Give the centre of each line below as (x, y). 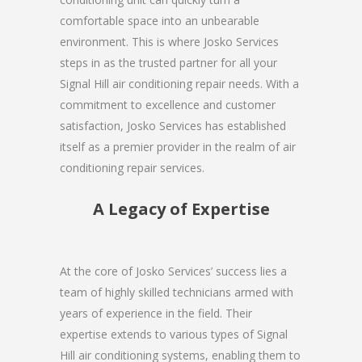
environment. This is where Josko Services (169, 41)
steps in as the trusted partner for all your (168, 62)
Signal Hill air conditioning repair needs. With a (179, 83)
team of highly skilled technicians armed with (177, 292)
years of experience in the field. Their (156, 313)
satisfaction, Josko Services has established (173, 125)
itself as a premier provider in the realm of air (178, 146)
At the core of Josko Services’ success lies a (173, 271)
